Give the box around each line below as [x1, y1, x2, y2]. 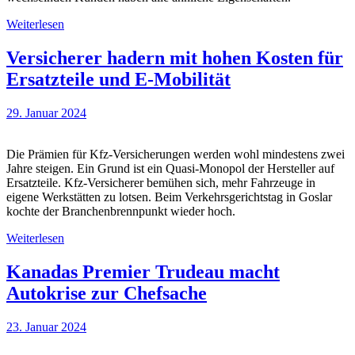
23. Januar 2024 [6, 319, 86, 334]
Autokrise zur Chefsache [6, 282, 207, 303]
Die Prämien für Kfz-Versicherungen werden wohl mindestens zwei [6, 147, 345, 162]
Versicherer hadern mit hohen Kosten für [6, 48, 343, 69]
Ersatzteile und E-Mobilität [6, 69, 231, 90]
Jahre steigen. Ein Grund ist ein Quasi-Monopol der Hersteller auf [6, 162, 334, 176]
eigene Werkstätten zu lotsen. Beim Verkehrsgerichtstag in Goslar [6, 190, 332, 204]
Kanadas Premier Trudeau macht [6, 261, 280, 282]
